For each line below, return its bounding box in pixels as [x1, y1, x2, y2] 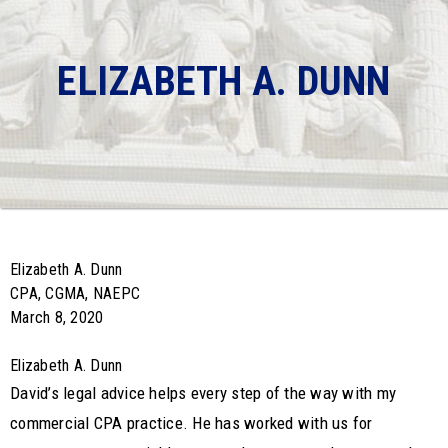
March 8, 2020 [10, 307, 104, 327]
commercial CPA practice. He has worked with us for [10, 412, 373, 433]
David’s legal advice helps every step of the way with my [10, 382, 396, 403]
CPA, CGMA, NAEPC [10, 283, 140, 303]
